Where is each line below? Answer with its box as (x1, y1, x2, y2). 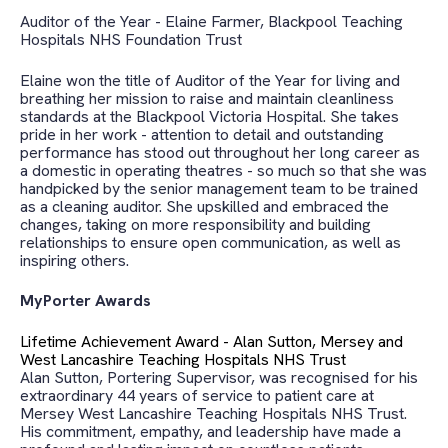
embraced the (292, 195, 389, 217)
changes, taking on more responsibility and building (20, 213, 371, 235)
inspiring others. (20, 249, 129, 271)
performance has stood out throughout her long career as (20, 141, 420, 163)
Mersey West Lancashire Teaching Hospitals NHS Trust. (20, 402, 407, 424)
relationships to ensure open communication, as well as (20, 231, 401, 253)
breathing (20, 87, 89, 109)
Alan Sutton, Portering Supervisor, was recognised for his (20, 366, 418, 388)
